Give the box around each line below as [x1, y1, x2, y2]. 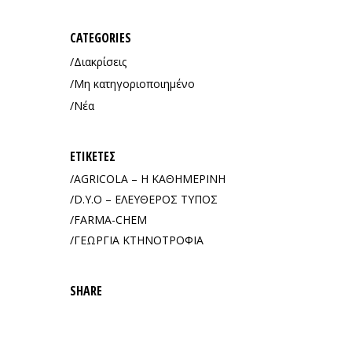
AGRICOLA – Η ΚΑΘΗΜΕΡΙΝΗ [73, 171, 225, 186]
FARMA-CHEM [73, 212, 147, 227]
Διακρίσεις [73, 54, 126, 69]
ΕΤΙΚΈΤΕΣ [69, 148, 115, 165]
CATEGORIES [69, 29, 131, 46]
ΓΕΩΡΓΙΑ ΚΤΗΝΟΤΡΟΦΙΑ [73, 233, 203, 247]
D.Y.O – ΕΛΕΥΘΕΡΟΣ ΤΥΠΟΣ [73, 192, 218, 207]
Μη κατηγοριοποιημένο [73, 76, 195, 91]
